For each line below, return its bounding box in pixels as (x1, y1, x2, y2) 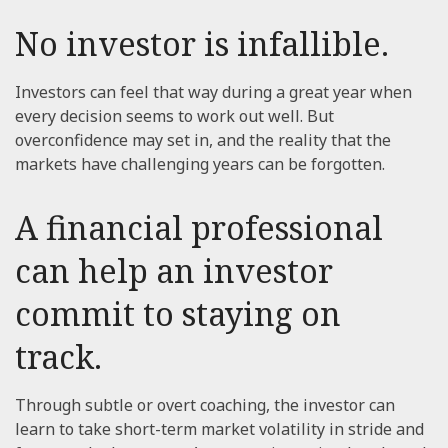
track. (15, 335, 102, 378)
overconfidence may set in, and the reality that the (15, 129, 391, 151)
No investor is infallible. (15, 22, 389, 65)
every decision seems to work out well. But (15, 105, 334, 127)
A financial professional (15, 206, 383, 249)
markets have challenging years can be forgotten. (15, 153, 385, 175)
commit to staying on (15, 292, 341, 335)
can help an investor (15, 249, 333, 292)
